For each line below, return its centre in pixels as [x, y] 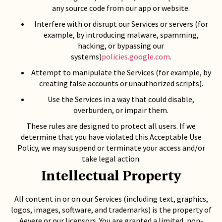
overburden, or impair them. [121, 110]
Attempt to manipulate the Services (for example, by [121, 72]
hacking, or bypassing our [121, 46]
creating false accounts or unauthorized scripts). [121, 83]
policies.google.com [136, 56]
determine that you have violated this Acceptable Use [111, 137]
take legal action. [111, 159]
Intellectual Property [111, 177]
